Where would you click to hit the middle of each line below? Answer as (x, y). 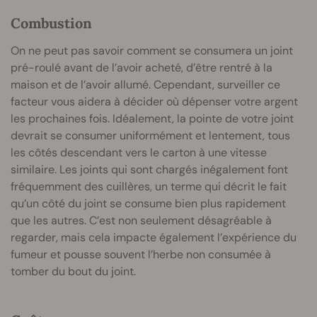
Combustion (51, 23)
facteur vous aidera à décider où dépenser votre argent (154, 102)
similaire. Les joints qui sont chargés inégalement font (149, 170)
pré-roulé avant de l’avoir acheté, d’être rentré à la (142, 68)
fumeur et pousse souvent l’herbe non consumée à (141, 255)
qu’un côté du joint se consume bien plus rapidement (148, 204)
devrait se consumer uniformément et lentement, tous (150, 136)
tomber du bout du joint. (73, 272)
